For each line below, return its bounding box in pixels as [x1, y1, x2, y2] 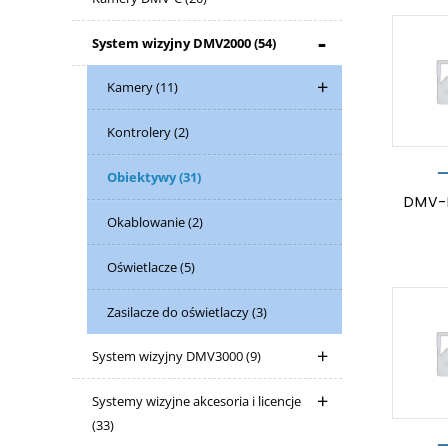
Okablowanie [107, 213, 188, 231]
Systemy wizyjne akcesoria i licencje [92, 392, 301, 410]
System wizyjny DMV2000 [92, 34, 254, 52]
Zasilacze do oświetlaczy [107, 303, 252, 321]
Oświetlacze [107, 258, 180, 276]
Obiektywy [107, 168, 179, 186]
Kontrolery [107, 123, 174, 141]
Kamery [107, 78, 156, 96]
